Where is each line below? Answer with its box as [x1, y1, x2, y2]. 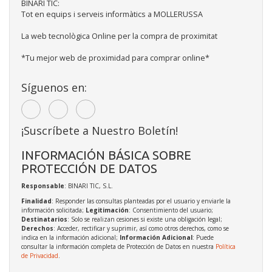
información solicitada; [21, 205, 86, 214]
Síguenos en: [21, 80, 87, 95]
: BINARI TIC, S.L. [64, 181, 113, 190]
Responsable [21, 181, 64, 190]
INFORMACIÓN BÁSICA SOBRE [21, 148, 191, 162]
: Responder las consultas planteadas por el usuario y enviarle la [52, 196, 231, 205]
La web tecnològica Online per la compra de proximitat [21, 30, 217, 41]
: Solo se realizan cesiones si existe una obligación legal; [67, 214, 222, 223]
